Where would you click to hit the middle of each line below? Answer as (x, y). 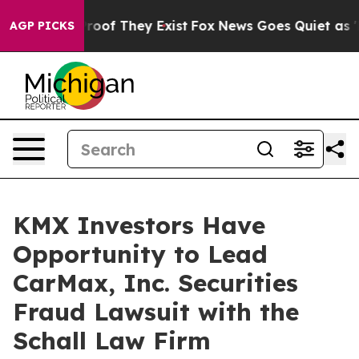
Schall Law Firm (112, 341)
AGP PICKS (42, 26)
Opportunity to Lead (140, 254)
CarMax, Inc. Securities (155, 283)
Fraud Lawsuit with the (156, 312)
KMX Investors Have (139, 225)
